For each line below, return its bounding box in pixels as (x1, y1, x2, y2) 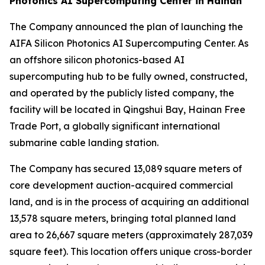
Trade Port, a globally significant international (9, 120, 220, 132)
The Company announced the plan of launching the (9, 21, 243, 33)
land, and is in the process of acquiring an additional (9, 196, 249, 208)
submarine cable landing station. (9, 137, 159, 148)
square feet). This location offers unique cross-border (9, 245, 252, 257)
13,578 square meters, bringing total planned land (9, 212, 236, 224)
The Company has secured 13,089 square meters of (9, 163, 242, 174)
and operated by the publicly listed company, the (9, 87, 234, 99)
